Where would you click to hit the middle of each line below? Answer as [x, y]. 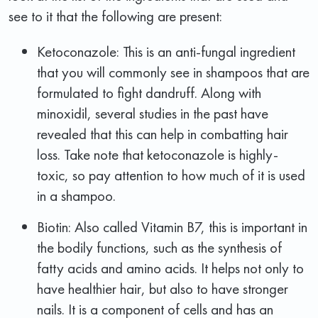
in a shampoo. [76, 195]
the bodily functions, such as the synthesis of [159, 247]
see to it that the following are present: [115, 16]
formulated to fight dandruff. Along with [149, 92]
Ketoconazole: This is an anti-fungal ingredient [166, 51]
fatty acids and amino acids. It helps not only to [170, 268]
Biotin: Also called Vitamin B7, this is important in [172, 226]
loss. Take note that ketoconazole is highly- [158, 154]
